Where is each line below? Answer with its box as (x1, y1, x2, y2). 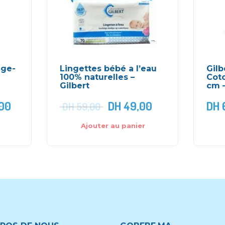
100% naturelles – (60, 72, 135, 82)
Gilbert (60, 80, 89, 90)
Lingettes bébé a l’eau (60, 63, 157, 73)
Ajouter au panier (81, 122, 145, 130)
